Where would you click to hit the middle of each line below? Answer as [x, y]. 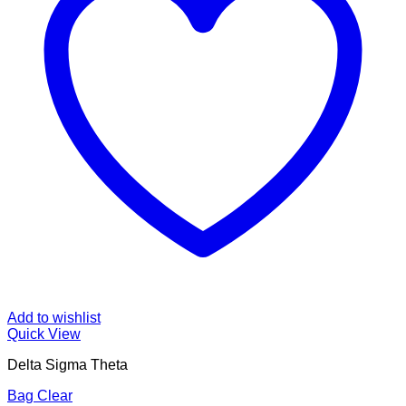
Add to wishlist [54, 318]
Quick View [44, 334]
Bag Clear [40, 396]
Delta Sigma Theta [68, 365]
